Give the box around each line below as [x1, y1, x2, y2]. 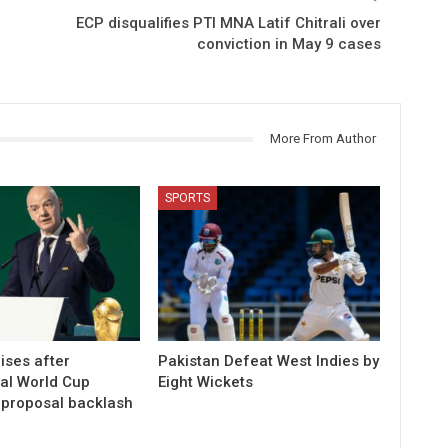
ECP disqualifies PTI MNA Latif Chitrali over [75, 14, 381, 32]
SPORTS [165, 190, 211, 205]
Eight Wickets [158, 372, 254, 391]
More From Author [269, 131, 376, 146]
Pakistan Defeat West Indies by [158, 351, 380, 370]
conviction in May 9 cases [196, 35, 381, 53]
